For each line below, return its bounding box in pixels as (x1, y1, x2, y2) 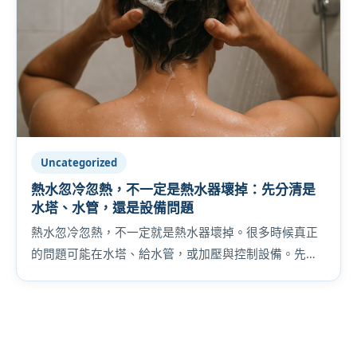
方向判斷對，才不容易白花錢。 (31, 266, 198, 283)
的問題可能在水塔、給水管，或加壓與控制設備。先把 (31, 245, 318, 261)
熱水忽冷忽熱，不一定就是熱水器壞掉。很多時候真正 (31, 223, 318, 240)
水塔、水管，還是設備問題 (31, 198, 194, 217)
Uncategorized (41, 155, 117, 170)
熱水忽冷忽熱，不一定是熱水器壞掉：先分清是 (31, 179, 316, 198)
